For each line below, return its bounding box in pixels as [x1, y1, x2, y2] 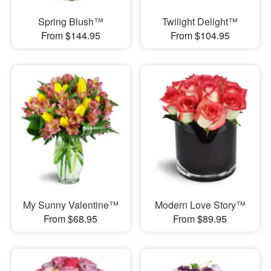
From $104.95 [170, 28, 230, 42]
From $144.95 [41, 28, 100, 42]
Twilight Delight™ [162, 14, 238, 28]
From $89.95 [173, 212, 227, 226]
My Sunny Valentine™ [22, 198, 119, 212]
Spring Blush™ [38, 14, 103, 28]
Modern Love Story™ [154, 198, 246, 212]
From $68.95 [44, 212, 98, 226]
